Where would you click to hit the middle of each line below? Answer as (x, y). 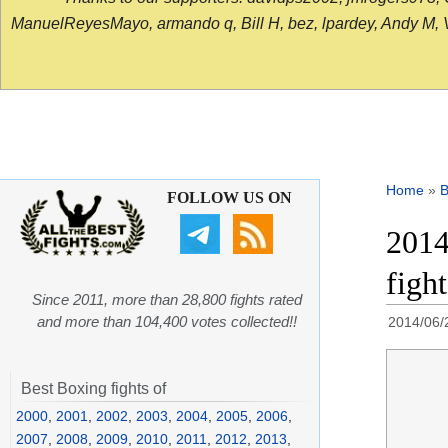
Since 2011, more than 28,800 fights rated (167, 300)
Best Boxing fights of (93, 389)
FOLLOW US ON (229, 198)
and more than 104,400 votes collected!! (167, 322)
